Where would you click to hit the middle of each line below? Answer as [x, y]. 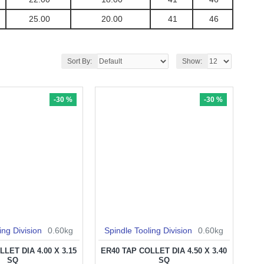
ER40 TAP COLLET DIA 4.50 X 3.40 [164, 251]
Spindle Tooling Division [148, 231]
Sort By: [80, 61]
